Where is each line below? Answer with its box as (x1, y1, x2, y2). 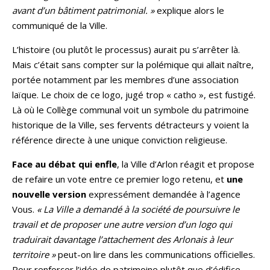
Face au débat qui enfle (12, 157, 117, 170)
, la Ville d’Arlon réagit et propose (117, 157, 254, 170)
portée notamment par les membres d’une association (12, 73, 239, 86)
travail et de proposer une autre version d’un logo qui (12, 218, 232, 230)
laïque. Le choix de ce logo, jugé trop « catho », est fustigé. (12, 88, 256, 101)
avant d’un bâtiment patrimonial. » (12, 4, 154, 16)
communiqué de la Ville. (12, 19, 107, 31)
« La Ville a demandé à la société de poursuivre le (37, 202, 239, 215)
